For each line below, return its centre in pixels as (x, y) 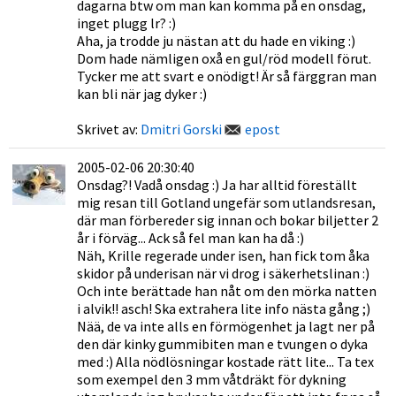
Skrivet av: (109, 129)
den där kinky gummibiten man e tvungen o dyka (222, 344)
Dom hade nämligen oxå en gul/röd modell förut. (224, 58)
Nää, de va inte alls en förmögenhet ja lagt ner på (226, 326)
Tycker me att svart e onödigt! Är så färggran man (227, 76)
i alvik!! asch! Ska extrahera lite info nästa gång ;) (224, 308)
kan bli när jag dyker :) (142, 94)
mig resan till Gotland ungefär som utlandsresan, (226, 202)
